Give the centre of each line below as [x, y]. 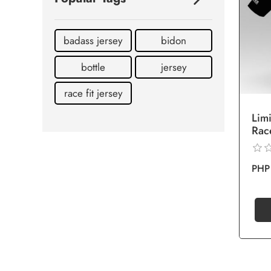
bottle [93, 67]
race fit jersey [93, 93]
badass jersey [93, 41]
